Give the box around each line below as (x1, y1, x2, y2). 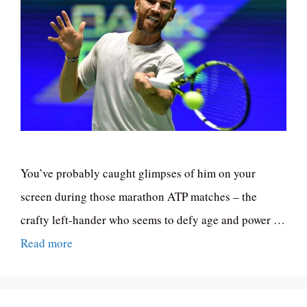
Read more (21, 235, 73, 251)
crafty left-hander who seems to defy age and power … (21, 212, 285, 228)
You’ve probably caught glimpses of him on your (21, 165, 256, 182)
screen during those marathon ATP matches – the (21, 188, 257, 205)
